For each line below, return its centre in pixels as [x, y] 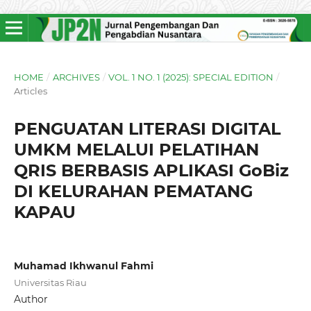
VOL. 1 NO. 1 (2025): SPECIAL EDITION [191, 77]
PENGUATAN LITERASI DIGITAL [147, 128]
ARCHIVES [76, 77]
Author [31, 299]
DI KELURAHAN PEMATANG [133, 191]
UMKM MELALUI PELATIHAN [136, 149]
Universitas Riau [50, 282]
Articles [30, 91]
